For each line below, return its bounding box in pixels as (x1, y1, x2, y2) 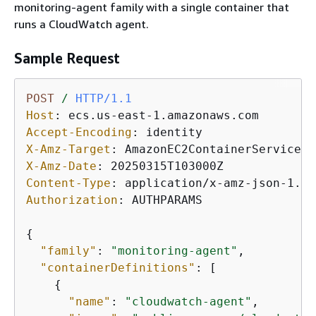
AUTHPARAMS (132, 193, 202, 207)
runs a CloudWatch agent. (14, 16, 149, 31)
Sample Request (14, 49, 120, 66)
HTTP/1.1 (75, 91, 132, 105)
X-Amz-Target (26, 142, 111, 156)
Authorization (26, 193, 118, 207)
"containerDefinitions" (40, 260, 195, 274)
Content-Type (26, 176, 111, 190)
